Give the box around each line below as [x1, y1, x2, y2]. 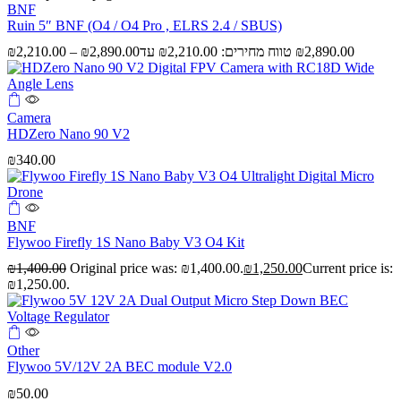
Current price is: [303, 260, 393, 277]
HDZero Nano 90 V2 [7, 125, 130, 141]
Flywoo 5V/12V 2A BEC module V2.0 [7, 359, 232, 375]
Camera [7, 109, 51, 125]
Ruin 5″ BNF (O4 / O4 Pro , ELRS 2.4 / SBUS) [7, 17, 282, 33]
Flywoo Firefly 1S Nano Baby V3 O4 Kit [7, 235, 244, 251]
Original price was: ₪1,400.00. [70, 260, 243, 277]
